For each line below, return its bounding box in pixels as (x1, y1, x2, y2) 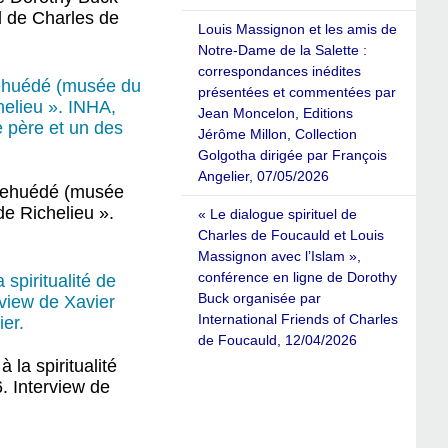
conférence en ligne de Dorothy (198, 269, 397, 286)
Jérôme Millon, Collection (198, 126, 357, 143)
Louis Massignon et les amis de (198, 21, 397, 38)
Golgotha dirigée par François (198, 147, 387, 164)
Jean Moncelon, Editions (198, 105, 353, 122)
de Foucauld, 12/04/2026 (198, 332, 357, 349)
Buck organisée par (198, 290, 321, 307)
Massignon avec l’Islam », (198, 248, 361, 265)
